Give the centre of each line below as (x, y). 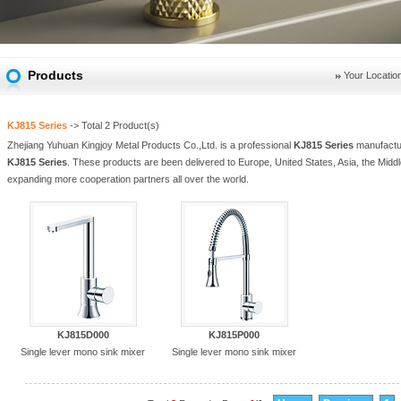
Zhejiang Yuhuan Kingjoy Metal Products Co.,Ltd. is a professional (150, 145)
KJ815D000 (83, 335)
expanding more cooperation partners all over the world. (128, 179)
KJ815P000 (234, 335)
